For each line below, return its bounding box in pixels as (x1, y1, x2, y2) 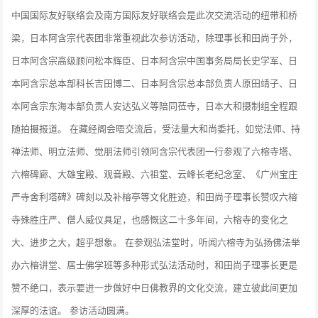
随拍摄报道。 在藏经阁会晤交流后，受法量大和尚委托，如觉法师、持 (11, 121, 301, 135)
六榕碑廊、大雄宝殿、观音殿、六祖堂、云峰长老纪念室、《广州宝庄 (11, 166, 298, 180)
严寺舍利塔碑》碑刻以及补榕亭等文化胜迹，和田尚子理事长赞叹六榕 (11, 189, 298, 203)
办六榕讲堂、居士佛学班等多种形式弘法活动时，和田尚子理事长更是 (11, 257, 298, 271)
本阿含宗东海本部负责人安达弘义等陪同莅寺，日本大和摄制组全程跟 (11, 98, 298, 112)
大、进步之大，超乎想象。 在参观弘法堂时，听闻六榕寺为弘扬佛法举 (11, 234, 301, 248)
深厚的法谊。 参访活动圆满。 (11, 302, 135, 317)
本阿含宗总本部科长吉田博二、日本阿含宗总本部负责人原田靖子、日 (11, 75, 298, 89)
